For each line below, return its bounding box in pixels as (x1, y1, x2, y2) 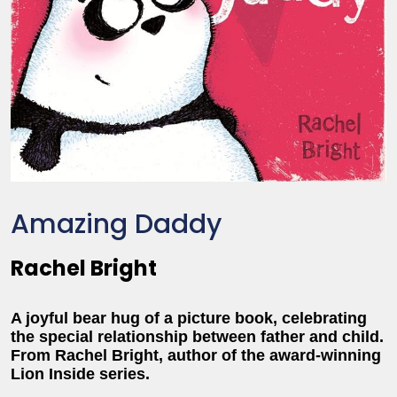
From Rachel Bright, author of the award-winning (11, 346, 381, 364)
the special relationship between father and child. (11, 327, 384, 346)
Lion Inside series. (11, 364, 150, 383)
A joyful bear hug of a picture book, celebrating (11, 308, 367, 327)
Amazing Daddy (11, 205, 222, 243)
